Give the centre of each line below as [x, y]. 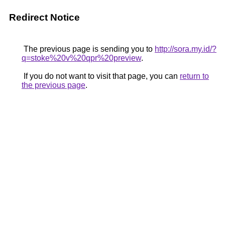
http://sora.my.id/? [186, 49]
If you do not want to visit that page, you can [101, 76]
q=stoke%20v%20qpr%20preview [81, 58]
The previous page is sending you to [88, 49]
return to [194, 76]
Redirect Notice [44, 17]
